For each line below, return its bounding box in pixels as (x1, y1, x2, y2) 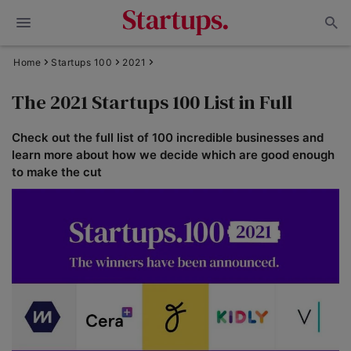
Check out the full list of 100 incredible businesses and (12, 130, 324, 145)
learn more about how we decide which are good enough (12, 147, 335, 162)
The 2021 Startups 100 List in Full (12, 89, 292, 115)
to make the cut (12, 165, 102, 179)
